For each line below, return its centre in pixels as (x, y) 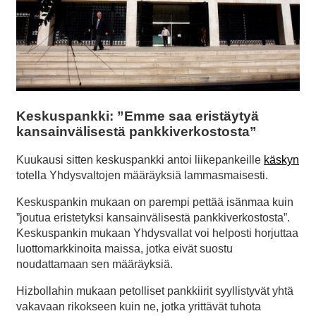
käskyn (281, 160)
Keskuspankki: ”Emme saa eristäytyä (138, 116)
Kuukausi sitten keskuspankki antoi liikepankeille (140, 160)
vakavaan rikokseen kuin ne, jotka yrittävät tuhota (139, 307)
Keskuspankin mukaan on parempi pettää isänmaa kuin (155, 202)
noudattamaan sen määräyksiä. (95, 265)
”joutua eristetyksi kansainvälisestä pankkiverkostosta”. (153, 218)
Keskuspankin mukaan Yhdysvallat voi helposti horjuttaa (157, 233)
